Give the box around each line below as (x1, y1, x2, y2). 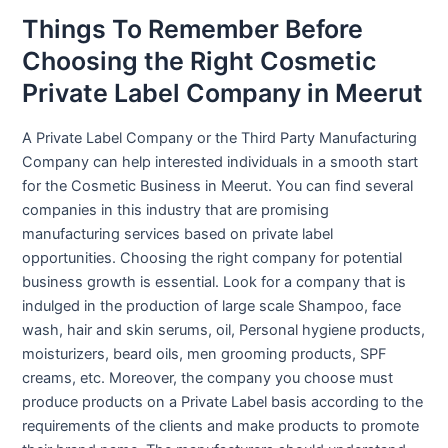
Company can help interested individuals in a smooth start (22, 153, 419, 172)
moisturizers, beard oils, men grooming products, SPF (22, 345, 388, 364)
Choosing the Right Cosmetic (22, 45, 377, 76)
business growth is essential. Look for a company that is (22, 273, 407, 292)
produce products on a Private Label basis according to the (22, 393, 424, 412)
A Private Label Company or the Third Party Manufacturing (22, 129, 418, 148)
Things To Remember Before (22, 13, 364, 44)
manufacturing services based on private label (22, 225, 334, 244)
